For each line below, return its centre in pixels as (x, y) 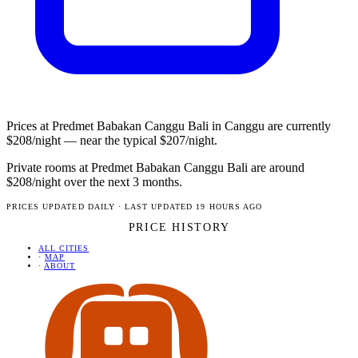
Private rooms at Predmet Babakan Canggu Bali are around (155, 168)
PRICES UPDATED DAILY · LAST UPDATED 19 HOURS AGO (134, 207)
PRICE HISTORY (179, 227)
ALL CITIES (64, 249)
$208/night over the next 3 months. (94, 182)
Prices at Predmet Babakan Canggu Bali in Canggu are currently (169, 126)
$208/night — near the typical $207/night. (112, 141)
